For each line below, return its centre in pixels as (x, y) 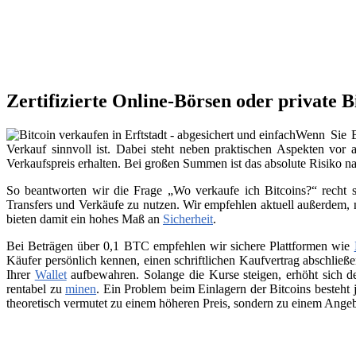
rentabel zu (36, 289)
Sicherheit (188, 219)
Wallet (50, 275)
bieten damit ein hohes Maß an (85, 219)
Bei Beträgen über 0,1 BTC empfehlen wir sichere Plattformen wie (180, 246)
